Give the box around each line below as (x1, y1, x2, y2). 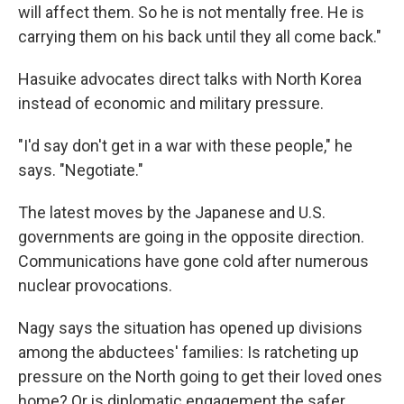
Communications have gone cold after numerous (18, 251, 369, 271)
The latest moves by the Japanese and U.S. (18, 202, 326, 222)
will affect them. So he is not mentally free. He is (18, 2, 364, 22)
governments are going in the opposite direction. (18, 226, 364, 246)
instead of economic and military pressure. (18, 93, 324, 113)
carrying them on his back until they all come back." (18, 26, 381, 46)
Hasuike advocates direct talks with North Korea (18, 69, 362, 88)
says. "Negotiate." (18, 160, 143, 179)
